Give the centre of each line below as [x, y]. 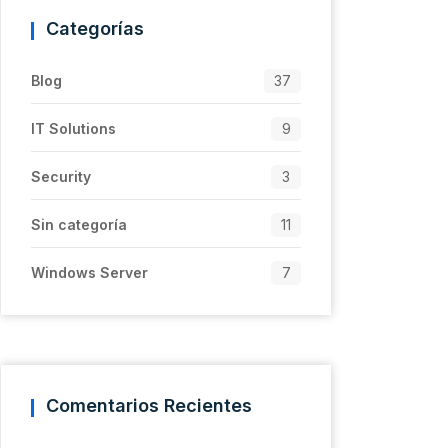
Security [61, 176]
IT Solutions [73, 128]
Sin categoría [79, 224]
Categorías [95, 28]
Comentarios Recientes [149, 405]
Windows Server [89, 272]
